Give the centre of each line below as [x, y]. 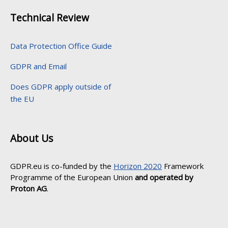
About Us [32, 138]
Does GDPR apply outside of [61, 87]
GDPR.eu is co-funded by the [62, 166]
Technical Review [50, 18]
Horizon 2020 [138, 166]
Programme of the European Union [73, 177]
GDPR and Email [38, 66]
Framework [183, 166]
